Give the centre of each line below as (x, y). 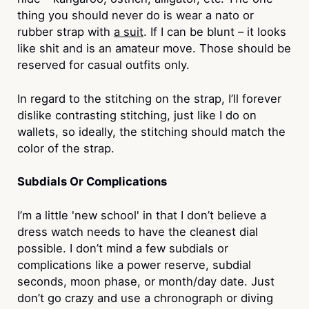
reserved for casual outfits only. (103, 64)
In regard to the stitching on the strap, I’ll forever (149, 98)
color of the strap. (66, 148)
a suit (128, 31)
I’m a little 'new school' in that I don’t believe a (141, 216)
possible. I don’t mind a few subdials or (122, 249)
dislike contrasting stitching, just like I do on (137, 115)
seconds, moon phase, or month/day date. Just (146, 282)
